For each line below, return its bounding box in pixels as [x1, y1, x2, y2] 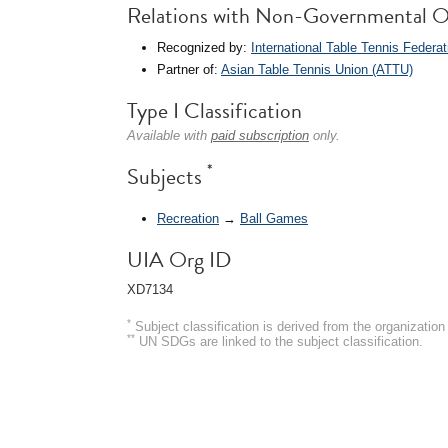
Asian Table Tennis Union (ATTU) [221, 62, 413, 77]
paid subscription [211, 128, 309, 143]
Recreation [157, 210, 219, 226]
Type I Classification [127, 94, 302, 127]
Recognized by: [157, 40, 251, 55]
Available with [127, 128, 211, 143]
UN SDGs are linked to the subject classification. [135, 333, 423, 349]
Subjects [127, 160, 207, 193]
